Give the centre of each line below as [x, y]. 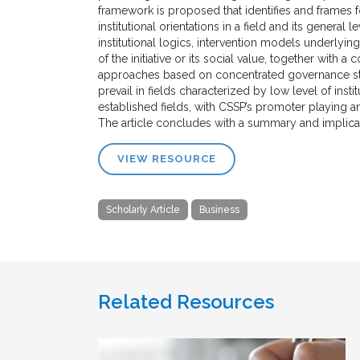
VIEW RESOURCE [167, 158]
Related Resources [186, 301]
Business [219, 209]
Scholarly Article [143, 209]
